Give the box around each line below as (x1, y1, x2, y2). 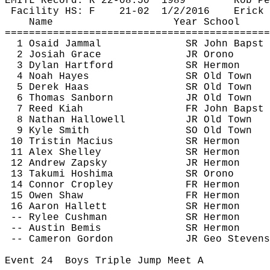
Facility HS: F (11, 6, 95, 17)
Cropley (71, 180, 113, 190)
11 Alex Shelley (11, 147, 101, 158)
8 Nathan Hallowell (17, 115, 125, 125)
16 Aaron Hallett (11, 201, 107, 212)
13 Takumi (11, 169, 71, 180)
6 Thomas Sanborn (17, 93, 113, 104)
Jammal (65, 39, 101, 49)
